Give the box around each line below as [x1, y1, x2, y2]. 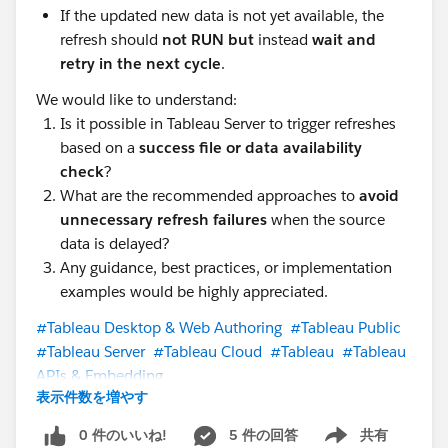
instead [254, 29, 312, 49]
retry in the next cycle [60, 53, 221, 73]
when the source [267, 209, 385, 229]
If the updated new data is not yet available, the [60, 5, 384, 25]
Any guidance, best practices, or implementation [60, 257, 392, 277]
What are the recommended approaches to [60, 185, 359, 205]
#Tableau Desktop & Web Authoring [36, 317, 282, 337]
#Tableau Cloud [153, 341, 262, 361]
